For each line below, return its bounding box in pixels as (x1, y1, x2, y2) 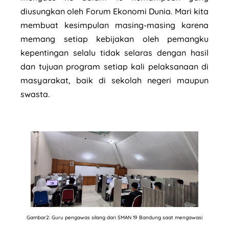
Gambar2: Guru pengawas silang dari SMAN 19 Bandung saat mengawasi (27, 214, 202, 221)
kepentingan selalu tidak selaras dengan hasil (20, 48, 209, 58)
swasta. (20, 89, 52, 100)
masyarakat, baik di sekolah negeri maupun (20, 75, 209, 86)
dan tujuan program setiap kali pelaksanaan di (20, 61, 209, 72)
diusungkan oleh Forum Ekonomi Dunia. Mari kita (20, 6, 209, 17)
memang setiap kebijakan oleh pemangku (20, 34, 209, 44)
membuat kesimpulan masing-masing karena (20, 20, 209, 31)
